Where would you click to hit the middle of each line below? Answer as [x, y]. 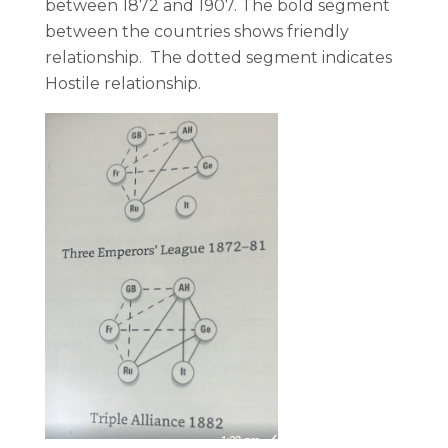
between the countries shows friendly [197, 31]
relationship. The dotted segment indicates [218, 57]
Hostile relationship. [123, 83]
